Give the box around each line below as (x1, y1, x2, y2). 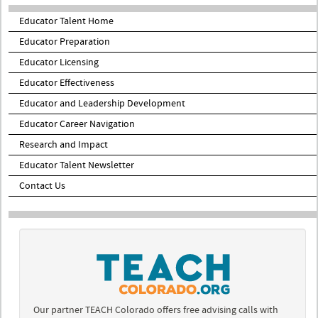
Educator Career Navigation (19, 117, 135, 131)
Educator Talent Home (19, 14, 114, 28)
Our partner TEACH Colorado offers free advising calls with (33, 303, 278, 317)
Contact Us (19, 179, 65, 192)
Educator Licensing (19, 55, 99, 69)
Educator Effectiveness (19, 76, 114, 89)
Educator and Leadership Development (19, 97, 185, 110)
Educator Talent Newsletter (19, 158, 134, 172)
